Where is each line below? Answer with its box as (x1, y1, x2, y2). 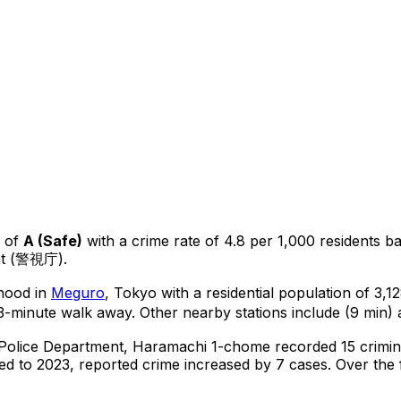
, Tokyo (105, 283, 157, 302)
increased (184, 354, 250, 373)
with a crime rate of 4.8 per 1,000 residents (82, 231, 380, 250)
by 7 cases (250, 354, 328, 373)
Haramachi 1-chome (132, 337, 270, 355)
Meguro (51, 283, 105, 302)
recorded (270, 337, 341, 355)
